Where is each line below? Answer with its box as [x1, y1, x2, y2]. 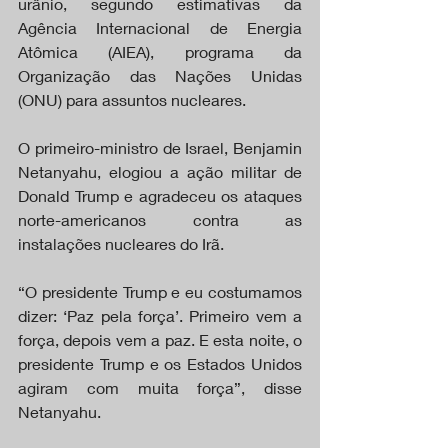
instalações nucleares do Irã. [18, 233, 224, 253]
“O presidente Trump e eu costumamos [18, 281, 302, 301]
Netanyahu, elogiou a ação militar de [18, 161, 302, 181]
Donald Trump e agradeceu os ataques [18, 185, 302, 205]
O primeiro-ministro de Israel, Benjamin [18, 137, 302, 157]
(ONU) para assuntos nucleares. [18, 89, 246, 109]
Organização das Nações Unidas [18, 65, 302, 85]
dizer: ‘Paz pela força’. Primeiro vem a [18, 305, 302, 325]
